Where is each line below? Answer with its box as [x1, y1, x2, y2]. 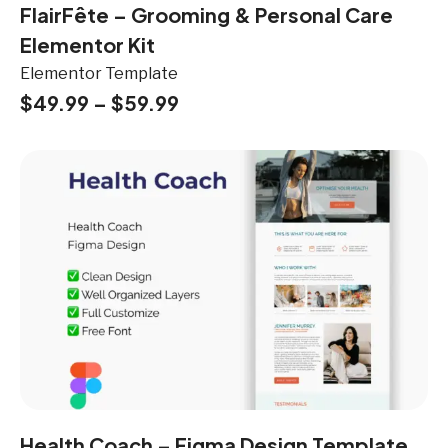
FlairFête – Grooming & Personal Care [20, 2, 393, 28]
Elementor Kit [20, 32, 155, 58]
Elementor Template [20, 64, 178, 84]
